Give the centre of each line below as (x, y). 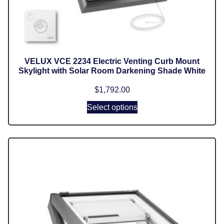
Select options (112, 107)
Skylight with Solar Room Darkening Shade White (112, 70)
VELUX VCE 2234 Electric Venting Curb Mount (112, 61)
